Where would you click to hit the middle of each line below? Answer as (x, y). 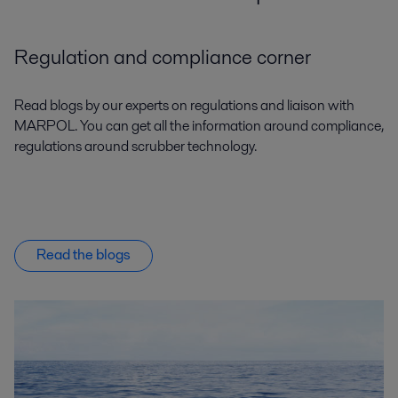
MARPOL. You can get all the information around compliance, (199, 125)
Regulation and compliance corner (163, 57)
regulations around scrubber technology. (135, 146)
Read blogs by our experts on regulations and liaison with (184, 105)
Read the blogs (84, 255)
